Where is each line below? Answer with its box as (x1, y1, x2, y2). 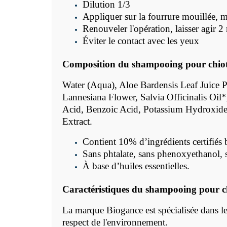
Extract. (62, 116, 92, 127)
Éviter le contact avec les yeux (83, 35, 199, 47)
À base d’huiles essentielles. (83, 161, 190, 172)
